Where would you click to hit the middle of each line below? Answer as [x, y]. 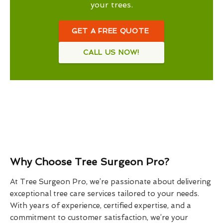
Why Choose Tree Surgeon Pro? [90, 162]
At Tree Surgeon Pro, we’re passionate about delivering [111, 182]
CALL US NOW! [111, 52]
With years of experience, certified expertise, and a [101, 206]
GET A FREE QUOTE [111, 31]
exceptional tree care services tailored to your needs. [105, 194]
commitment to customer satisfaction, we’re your [99, 218]
